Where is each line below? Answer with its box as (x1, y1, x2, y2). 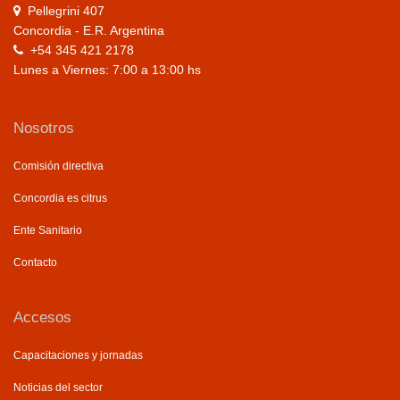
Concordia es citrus (13, 191, 107, 204)
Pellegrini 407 (28, 3, 104, 18)
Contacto (13, 255, 57, 269)
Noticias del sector (13, 380, 103, 394)
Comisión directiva (13, 159, 104, 172)
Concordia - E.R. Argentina (13, 22, 164, 37)
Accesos (13, 308, 71, 326)
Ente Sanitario (13, 223, 82, 237)
